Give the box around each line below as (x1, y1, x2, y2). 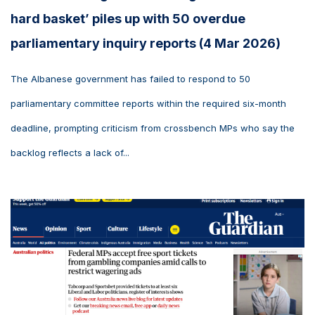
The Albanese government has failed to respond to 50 (11, 73, 250, 85)
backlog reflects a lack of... (11, 147, 129, 159)
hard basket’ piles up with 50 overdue (11, 11, 245, 27)
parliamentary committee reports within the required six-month (11, 98, 286, 110)
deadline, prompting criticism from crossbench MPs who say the (11, 122, 295, 134)
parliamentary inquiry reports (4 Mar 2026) (11, 36, 281, 51)
